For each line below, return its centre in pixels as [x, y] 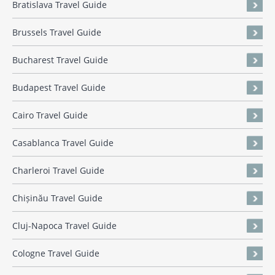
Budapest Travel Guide [59, 88]
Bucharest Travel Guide [60, 60]
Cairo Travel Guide [50, 115]
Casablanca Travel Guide [63, 143]
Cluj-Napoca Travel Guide [64, 226]
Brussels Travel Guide [57, 33]
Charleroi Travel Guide [58, 171]
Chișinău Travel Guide [57, 198]
